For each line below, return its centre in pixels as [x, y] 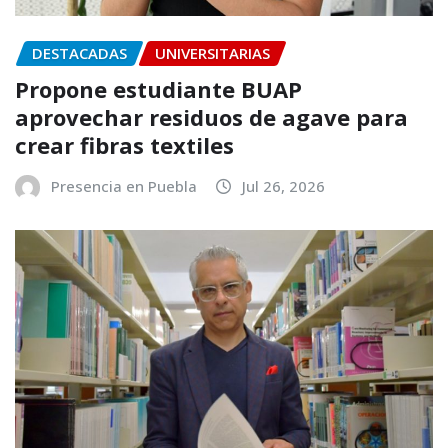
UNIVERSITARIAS [212, 52]
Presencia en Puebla [124, 186]
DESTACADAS [79, 52]
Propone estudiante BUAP [158, 89]
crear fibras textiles [124, 145]
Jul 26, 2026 [283, 186]
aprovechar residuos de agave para [211, 117]
